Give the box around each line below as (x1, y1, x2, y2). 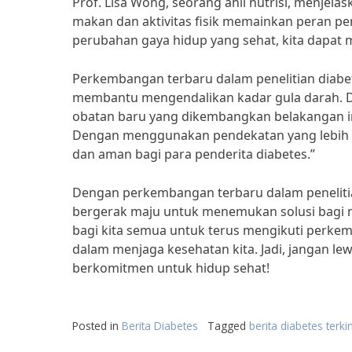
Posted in (72, 318, 122, 333)
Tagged (207, 318, 249, 333)
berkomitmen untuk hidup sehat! (72, 259, 269, 277)
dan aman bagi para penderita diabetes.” (72, 145, 315, 163)
